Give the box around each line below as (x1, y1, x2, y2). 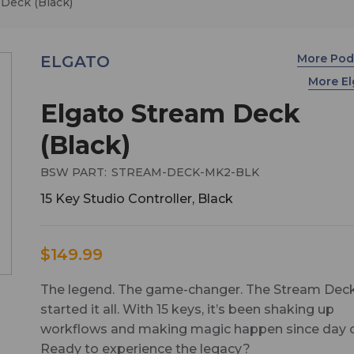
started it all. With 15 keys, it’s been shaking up (40, 301, 334, 317)
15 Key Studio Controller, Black (40, 190, 233, 206)
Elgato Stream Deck (40, 97, 300, 129)
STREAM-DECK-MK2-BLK (111, 164, 259, 179)
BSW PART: (40, 164, 107, 179)
